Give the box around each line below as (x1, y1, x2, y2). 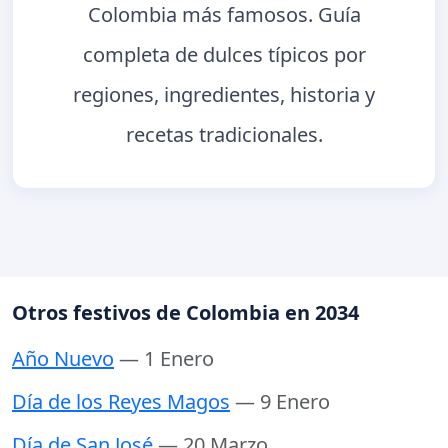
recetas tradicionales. (125, 120, 323, 148)
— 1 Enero (119, 345, 214, 373)
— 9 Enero (235, 388, 330, 416)
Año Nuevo (12, 345, 114, 373)
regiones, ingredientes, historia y (73, 80, 375, 108)
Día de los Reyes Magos (12, 388, 230, 416)
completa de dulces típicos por (82, 40, 366, 68)
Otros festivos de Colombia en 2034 (12, 299, 359, 327)
